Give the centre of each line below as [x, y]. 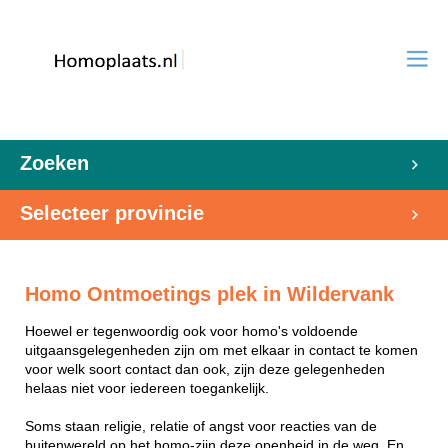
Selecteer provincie [112, 213]
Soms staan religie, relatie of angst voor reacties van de [201, 426]
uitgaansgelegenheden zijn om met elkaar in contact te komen [221, 350]
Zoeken [54, 163]
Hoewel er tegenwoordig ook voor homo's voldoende [191, 331]
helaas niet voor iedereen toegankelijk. [147, 388]
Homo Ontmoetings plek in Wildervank [209, 294]
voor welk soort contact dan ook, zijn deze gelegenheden [205, 369]
